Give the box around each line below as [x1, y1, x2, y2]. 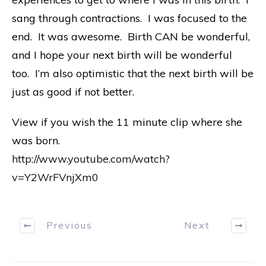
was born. [12, 133, 60, 147]
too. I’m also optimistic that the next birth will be [12, 66, 254, 80]
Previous [46, 219, 93, 232]
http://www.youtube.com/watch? [12, 151, 170, 166]
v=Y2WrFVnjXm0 [12, 170, 99, 184]
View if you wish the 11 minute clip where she [12, 115, 242, 129]
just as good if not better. [12, 84, 134, 99]
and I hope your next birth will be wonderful [12, 47, 232, 62]
